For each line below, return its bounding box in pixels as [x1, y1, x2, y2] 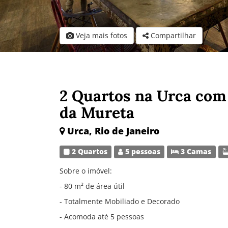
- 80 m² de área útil [60, 181, 125, 191]
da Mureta [60, 103, 134, 122]
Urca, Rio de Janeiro [67, 125, 159, 137]
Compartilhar [151, 31, 196, 40]
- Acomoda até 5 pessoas [60, 212, 144, 221]
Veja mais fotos [74, 31, 127, 40]
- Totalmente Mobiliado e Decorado [60, 196, 180, 206]
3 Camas [179, 147, 212, 156]
